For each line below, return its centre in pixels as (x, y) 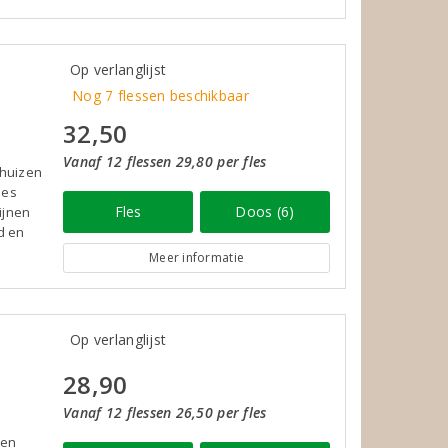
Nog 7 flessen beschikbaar (161, 95)
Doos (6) (265, 211)
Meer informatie (197, 257)
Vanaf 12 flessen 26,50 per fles (165, 412)
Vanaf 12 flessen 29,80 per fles (165, 161)
